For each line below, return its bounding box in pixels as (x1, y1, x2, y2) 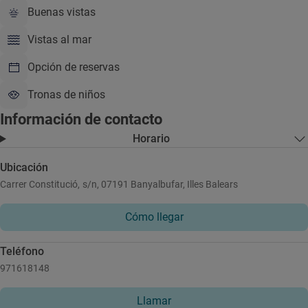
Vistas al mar (27, 33, 91, 46)
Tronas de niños (27, 88, 105, 101)
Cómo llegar (124, 210, 184, 223)
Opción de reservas (27, 60, 120, 74)
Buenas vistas (27, 5, 96, 19)
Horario (133, 132, 170, 145)
